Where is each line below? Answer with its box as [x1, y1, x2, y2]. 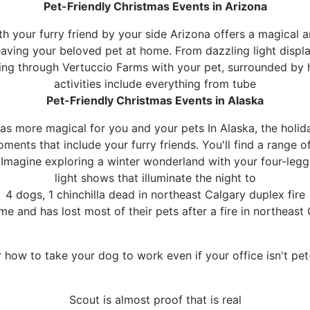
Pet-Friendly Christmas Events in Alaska [46, 93, 264, 108]
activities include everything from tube [54, 77, 256, 91]
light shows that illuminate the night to [54, 171, 256, 185]
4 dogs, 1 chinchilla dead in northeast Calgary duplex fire [5, 188, 305, 202]
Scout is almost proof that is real [69, 293, 241, 307]
